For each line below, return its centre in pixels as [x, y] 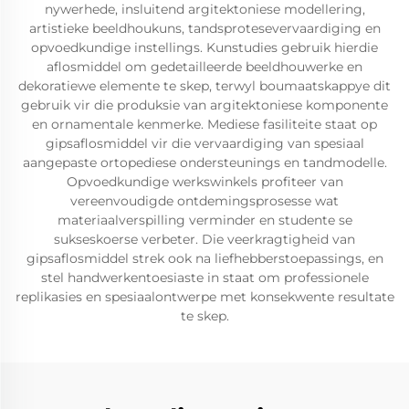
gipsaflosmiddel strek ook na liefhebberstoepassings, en [204, 258]
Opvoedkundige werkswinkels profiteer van [204, 182]
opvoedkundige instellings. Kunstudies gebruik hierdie [204, 47]
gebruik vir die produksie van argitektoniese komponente [204, 105]
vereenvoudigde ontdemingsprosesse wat [204, 201]
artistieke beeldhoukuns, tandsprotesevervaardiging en [204, 28]
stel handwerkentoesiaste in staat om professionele [204, 278]
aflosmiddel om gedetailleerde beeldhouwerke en [204, 67]
